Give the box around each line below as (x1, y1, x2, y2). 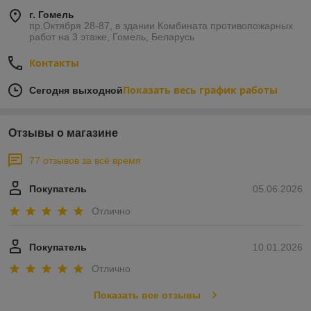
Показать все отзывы (93, 289, 201, 301)
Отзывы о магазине (8, 127, 118, 140)
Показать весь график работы (123, 83, 278, 97)
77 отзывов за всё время (29, 155, 141, 167)
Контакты (29, 56, 79, 70)
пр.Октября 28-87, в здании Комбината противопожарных (29, 20, 293, 32)
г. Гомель (29, 9, 74, 21)
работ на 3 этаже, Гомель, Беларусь (29, 31, 194, 43)
